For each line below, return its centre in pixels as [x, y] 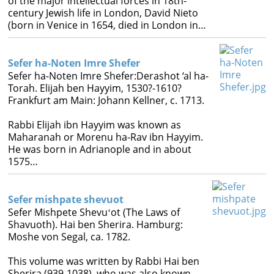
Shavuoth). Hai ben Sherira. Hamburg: [95, 224]
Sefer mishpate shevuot [65, 199]
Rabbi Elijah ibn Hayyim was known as [94, 125]
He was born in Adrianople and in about [99, 149]
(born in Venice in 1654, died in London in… [107, 25]
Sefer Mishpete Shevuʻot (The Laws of [94, 212]
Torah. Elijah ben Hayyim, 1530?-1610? [94, 88]
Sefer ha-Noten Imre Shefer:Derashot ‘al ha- [108, 76]
